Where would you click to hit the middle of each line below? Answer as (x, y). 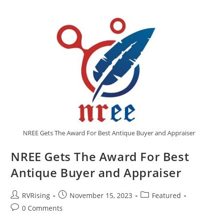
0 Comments (43, 208)
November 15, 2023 (101, 195)
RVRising (36, 195)
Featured (167, 195)
